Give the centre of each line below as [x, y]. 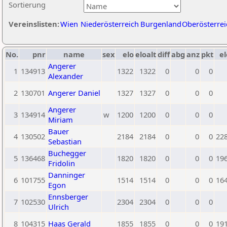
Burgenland [161, 24]
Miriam [61, 120]
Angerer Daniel [74, 93]
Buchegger [67, 153]
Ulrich [59, 207]
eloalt [146, 54]
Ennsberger [68, 197]
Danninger [67, 175]
